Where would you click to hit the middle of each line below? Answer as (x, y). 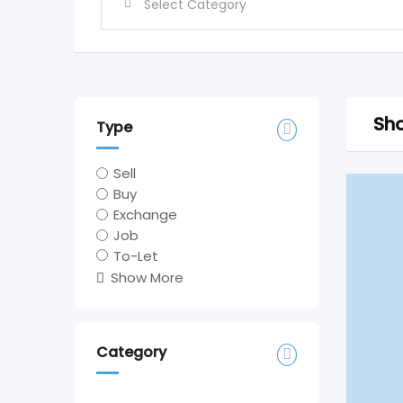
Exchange (146, 214)
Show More (147, 278)
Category (131, 353)
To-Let (136, 255)
